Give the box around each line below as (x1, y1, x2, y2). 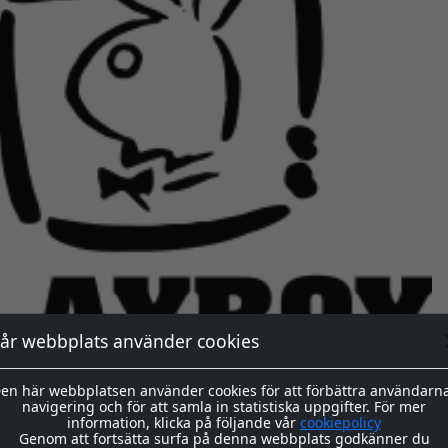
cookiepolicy (300, 412, 381, 432)
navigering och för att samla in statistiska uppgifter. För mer (22, 396, 426, 416)
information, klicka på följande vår (67, 412, 300, 432)
